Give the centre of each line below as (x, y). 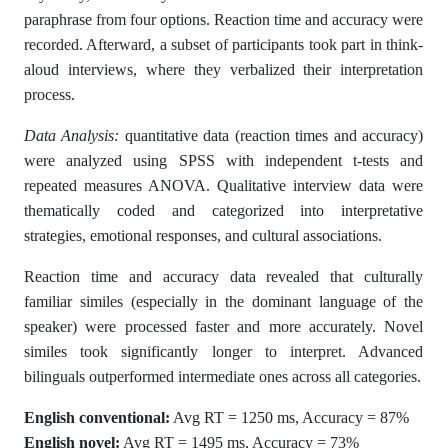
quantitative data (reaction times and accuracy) (271, 135)
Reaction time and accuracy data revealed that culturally (224, 276)
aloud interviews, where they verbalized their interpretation (224, 69)
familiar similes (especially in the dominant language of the (224, 301)
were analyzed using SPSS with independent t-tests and (224, 160)
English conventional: (97, 417)
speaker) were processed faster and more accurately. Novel (224, 326)
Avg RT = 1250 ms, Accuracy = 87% (289, 417)
